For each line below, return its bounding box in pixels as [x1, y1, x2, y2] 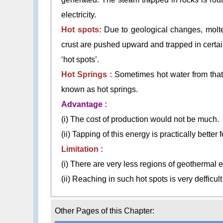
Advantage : [61, 100, 110, 109]
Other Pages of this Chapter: [54, 206, 154, 215]
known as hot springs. [61, 85, 138, 94]
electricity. [61, 10, 97, 19]
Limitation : [61, 145, 106, 154]
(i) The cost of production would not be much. [61, 115, 222, 124]
